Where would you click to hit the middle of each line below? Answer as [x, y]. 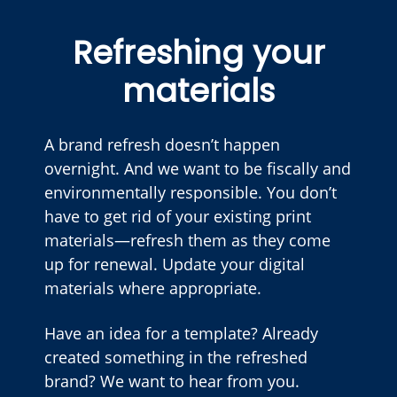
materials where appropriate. [153, 288]
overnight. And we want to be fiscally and [198, 168]
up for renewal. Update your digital [175, 264]
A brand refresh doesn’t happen [162, 144]
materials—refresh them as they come [187, 240]
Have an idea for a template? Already [181, 333]
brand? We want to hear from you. [172, 381]
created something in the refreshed [176, 357]
